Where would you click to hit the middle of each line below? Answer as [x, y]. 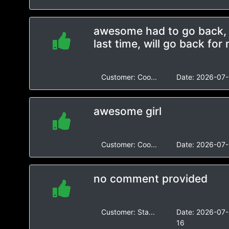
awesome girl [127, 111]
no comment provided [150, 179]
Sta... [146, 212]
